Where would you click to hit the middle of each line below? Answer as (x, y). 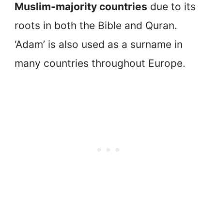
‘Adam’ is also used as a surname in (99, 44)
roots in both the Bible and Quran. (96, 25)
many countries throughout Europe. (100, 63)
